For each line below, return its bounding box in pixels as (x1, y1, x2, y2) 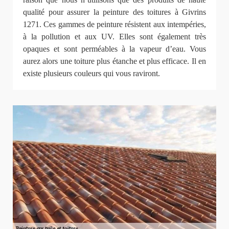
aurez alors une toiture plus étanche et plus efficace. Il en (23, 57, 206, 66)
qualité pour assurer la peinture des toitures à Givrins (23, 8, 206, 17)
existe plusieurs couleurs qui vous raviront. (23, 69, 160, 78)
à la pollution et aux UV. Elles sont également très (23, 32, 206, 41)
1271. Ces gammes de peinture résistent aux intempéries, (23, 20, 206, 29)
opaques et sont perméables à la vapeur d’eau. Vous (23, 44, 206, 54)
